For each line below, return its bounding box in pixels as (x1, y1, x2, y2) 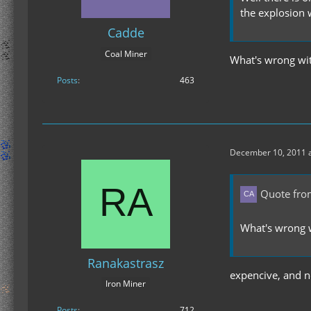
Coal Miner (104, 47, 147, 60)
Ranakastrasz (87, 254, 164, 271)
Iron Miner (106, 278, 146, 290)
